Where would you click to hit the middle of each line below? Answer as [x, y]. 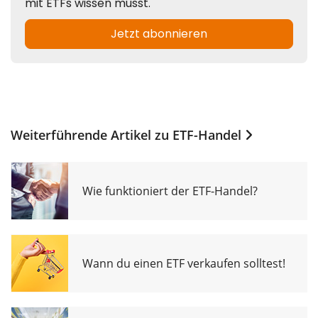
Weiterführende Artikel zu [92, 135]
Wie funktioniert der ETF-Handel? [170, 191]
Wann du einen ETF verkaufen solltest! [184, 263]
